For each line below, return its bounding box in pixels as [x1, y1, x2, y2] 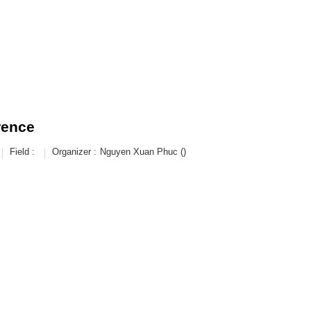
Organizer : [52, 146, 96, 157]
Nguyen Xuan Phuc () [100, 146, 186, 157]
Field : [10, 146, 35, 157]
